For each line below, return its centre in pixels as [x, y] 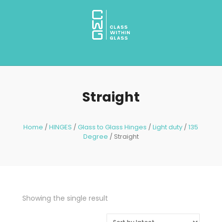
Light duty [168, 127]
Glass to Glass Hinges [112, 127]
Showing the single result [65, 198]
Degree [95, 137]
